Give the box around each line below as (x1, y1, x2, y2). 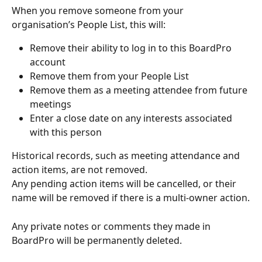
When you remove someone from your (12, 4, 186, 17)
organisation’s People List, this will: (12, 18, 166, 31)
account (30, 56, 65, 68)
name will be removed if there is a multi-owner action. (12, 191, 250, 205)
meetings (30, 98, 71, 111)
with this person (30, 126, 102, 139)
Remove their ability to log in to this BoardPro (30, 42, 234, 54)
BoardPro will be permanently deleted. (12, 233, 182, 247)
